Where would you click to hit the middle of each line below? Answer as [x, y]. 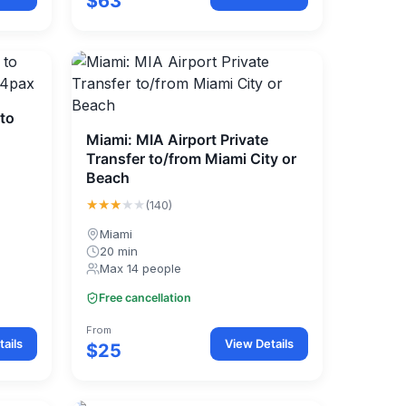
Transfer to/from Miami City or [192, 159]
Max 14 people [141, 268]
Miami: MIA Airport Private [178, 140]
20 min [119, 251]
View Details [259, 343]
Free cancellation [145, 298]
